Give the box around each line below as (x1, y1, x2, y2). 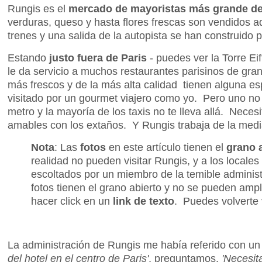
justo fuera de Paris (46, 51, 147, 64)
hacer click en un (31, 194, 113, 207)
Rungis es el (8, 2, 68, 15)
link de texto (113, 194, 174, 207)
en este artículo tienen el (106, 140, 226, 153)
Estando (8, 51, 46, 64)
